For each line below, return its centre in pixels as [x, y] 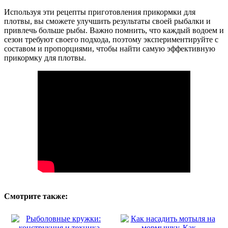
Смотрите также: [36, 196]
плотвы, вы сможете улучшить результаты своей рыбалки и [107, 21]
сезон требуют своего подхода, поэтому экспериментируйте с [111, 39]
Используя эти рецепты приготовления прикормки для [100, 12]
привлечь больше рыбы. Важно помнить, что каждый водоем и [114, 30]
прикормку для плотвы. [45, 58]
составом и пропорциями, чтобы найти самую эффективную [110, 48]
